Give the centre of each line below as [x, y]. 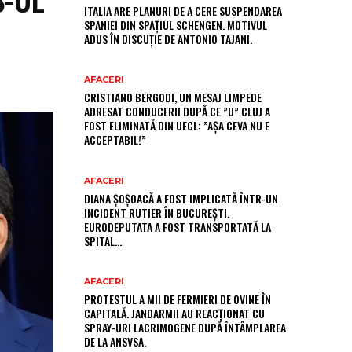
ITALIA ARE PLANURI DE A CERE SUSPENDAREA [183, 10]
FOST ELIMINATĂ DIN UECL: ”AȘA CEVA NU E [177, 126]
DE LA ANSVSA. [115, 342]
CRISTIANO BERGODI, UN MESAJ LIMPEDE [173, 97]
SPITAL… [103, 240]
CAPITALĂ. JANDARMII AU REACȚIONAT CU [174, 313]
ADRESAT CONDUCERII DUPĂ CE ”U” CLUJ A [177, 112]
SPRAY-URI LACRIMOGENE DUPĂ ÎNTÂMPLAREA [185, 328]
